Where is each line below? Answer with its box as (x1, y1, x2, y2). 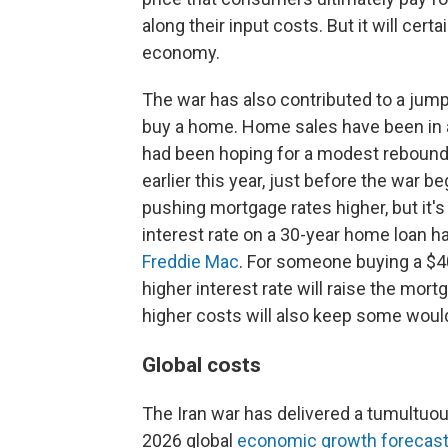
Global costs (142, 352, 261, 378)
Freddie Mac (142, 251, 239, 273)
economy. (142, 42, 220, 64)
